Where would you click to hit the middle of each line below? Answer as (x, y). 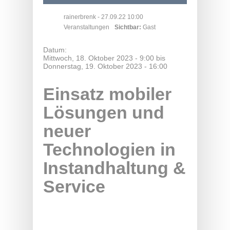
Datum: (56, 50)
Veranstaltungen (87, 27)
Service (74, 187)
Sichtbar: (129, 27)
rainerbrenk (80, 17)
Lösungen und (104, 113)
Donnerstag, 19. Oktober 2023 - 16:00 (105, 66)
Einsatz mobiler (107, 94)
